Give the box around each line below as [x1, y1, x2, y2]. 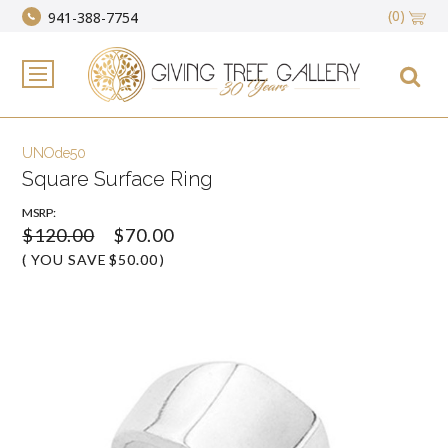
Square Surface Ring [22, 167, 214, 192]
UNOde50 [22, 145, 87, 162]
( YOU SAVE [22, 251, 108, 269]
